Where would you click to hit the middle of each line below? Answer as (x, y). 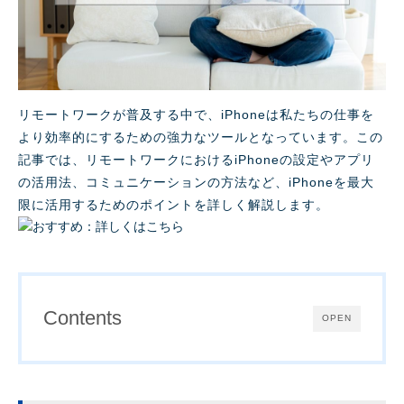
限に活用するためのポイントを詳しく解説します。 (174, 205)
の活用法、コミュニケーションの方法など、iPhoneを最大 (196, 183)
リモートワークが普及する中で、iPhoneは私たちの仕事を (196, 115)
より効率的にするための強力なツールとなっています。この (201, 138)
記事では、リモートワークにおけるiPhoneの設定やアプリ (196, 160)
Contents (83, 318)
